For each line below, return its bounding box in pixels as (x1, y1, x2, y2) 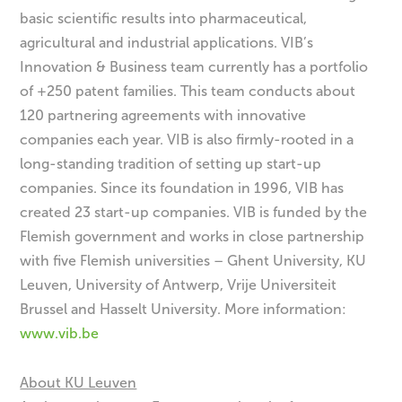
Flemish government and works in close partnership (20, 228, 365, 246)
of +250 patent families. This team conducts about (20, 83, 356, 100)
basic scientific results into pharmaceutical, (20, 10, 308, 28)
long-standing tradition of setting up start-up (20, 155, 322, 173)
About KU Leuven (20, 373, 137, 391)
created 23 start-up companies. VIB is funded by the (20, 204, 368, 222)
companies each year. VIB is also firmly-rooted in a (20, 131, 354, 149)
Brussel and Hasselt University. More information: (20, 301, 347, 319)
